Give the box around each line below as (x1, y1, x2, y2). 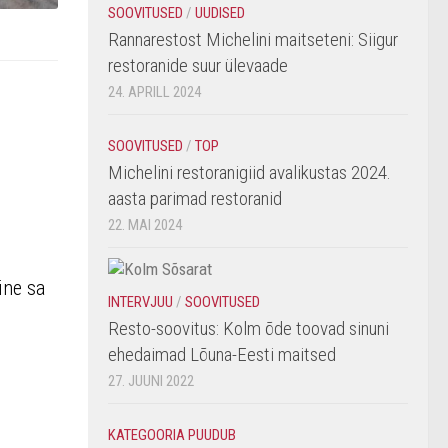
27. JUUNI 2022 (108, 372, 194, 390)
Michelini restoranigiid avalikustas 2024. (108, 161, 391, 184)
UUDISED (195, 4, 245, 22)
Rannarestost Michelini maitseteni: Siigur (108, 28, 398, 51)
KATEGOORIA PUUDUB (108, 426, 236, 444)
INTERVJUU (108, 293, 173, 311)
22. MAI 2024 (108, 216, 182, 234)
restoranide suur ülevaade (108, 54, 288, 77)
